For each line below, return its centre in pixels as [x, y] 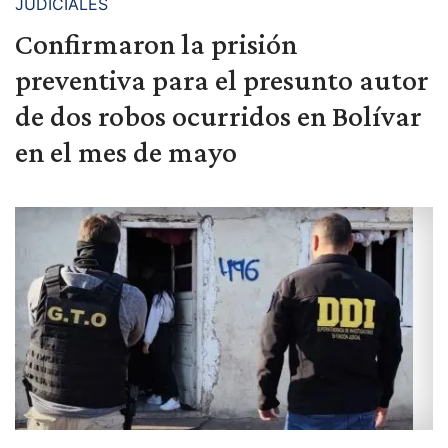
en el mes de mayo [126, 152]
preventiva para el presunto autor [222, 80]
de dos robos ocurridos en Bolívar [218, 116]
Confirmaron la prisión [156, 44]
